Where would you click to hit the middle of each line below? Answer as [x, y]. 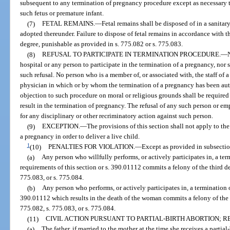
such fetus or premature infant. [62, 13]
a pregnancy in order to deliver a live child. [80, 137]
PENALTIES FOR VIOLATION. [91, 147]
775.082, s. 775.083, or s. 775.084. [68, 208]
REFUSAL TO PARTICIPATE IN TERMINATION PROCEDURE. [131, 54]
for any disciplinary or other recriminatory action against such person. [117, 116]
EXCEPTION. [61, 126]
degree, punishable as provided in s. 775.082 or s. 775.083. [102, 44]
